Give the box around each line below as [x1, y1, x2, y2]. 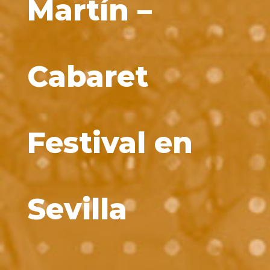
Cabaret [27, 59, 148, 95]
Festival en [27, 125, 193, 161]
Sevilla [27, 192, 127, 227]
